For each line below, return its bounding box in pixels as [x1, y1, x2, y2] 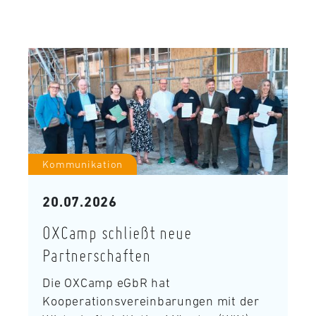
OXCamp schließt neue [42, 221, 192, 243]
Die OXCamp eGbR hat [42, 275, 171, 290]
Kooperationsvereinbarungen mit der [42, 293, 260, 308]
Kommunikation [42, 157, 123, 170]
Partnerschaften [42, 243, 151, 266]
